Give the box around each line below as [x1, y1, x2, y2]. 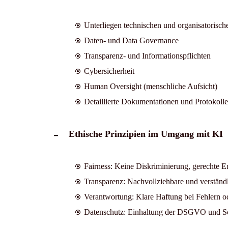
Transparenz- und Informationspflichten [83, 51, 211, 60]
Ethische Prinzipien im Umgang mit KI [68, 128, 223, 139]
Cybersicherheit [83, 66, 134, 75]
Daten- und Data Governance [83, 36, 179, 45]
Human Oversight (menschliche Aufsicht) [83, 81, 217, 91]
